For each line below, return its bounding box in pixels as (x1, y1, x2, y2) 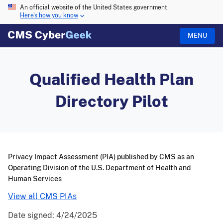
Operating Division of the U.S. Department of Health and (8, 164, 191, 172)
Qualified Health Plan (29, 70, 194, 89)
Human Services (8, 175, 62, 183)
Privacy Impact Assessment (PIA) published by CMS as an (8, 153, 194, 161)
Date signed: (8, 211, 56, 221)
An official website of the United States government (20, 4, 167, 11)
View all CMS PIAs (8, 192, 77, 202)
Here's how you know (20, 12, 78, 19)
